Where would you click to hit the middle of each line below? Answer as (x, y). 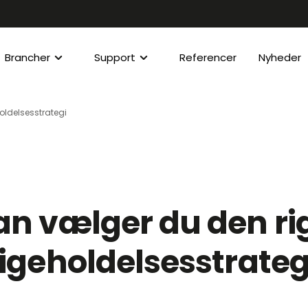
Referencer (208, 57)
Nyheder (280, 57)
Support (115, 57)
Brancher (27, 57)
